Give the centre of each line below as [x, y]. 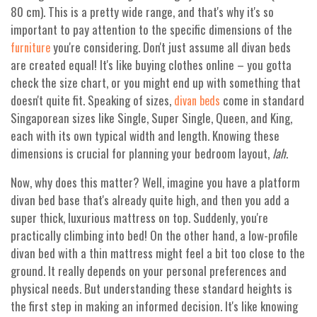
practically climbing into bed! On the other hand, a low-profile [154, 236]
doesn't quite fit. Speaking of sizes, [92, 100]
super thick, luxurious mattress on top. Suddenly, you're [139, 218]
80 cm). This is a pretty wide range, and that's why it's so [142, 12]
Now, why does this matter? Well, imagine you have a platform [155, 183]
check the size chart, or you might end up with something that [156, 83]
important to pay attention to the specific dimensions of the [151, 30]
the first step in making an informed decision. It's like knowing [154, 306]
